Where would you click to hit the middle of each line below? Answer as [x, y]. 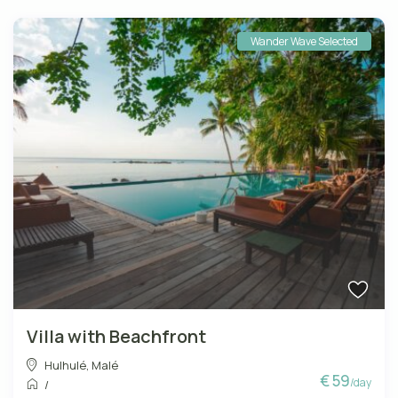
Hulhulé [66, 366]
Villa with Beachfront [117, 337]
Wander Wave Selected [304, 42]
